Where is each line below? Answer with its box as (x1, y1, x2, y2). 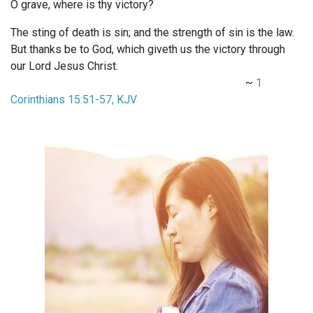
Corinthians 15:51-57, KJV (10, 93, 137, 107)
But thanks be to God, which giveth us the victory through (10, 43, 285, 57)
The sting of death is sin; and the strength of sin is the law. (10, 26, 294, 40)
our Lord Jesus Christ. (10, 59, 118, 73)
